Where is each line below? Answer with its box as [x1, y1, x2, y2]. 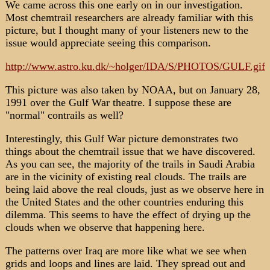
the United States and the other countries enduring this [5, 196, 243, 208]
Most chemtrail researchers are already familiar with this [5, 11, 253, 24]
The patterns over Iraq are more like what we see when [5, 245, 246, 257]
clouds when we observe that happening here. [5, 221, 205, 233]
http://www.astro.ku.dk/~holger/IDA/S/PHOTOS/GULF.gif [5, 60, 265, 72]
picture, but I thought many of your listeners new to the [5, 24, 248, 36]
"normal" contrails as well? [5, 109, 124, 121]
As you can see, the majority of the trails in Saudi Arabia [5, 158, 255, 170]
